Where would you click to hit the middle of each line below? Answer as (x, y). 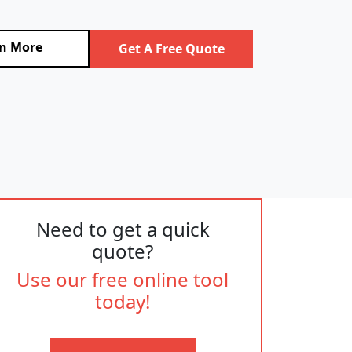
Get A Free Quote (171, 48)
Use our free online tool (123, 279)
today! (123, 301)
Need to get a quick (123, 229)
